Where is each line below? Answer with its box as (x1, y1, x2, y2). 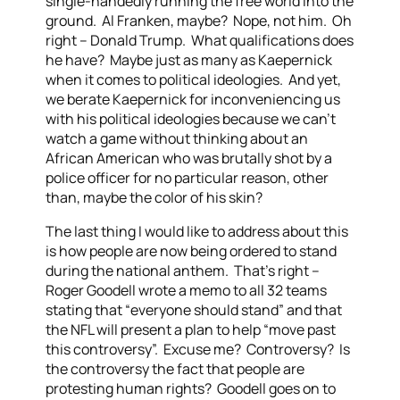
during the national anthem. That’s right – (46, 261, 321, 280)
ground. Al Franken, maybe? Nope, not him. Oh (46, 11, 353, 30)
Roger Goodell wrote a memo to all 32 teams (46, 280, 328, 300)
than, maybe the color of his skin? (46, 187, 263, 207)
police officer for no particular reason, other (46, 168, 329, 187)
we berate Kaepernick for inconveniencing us (46, 89, 341, 109)
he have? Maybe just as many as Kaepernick (46, 50, 333, 70)
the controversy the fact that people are (46, 359, 305, 379)
